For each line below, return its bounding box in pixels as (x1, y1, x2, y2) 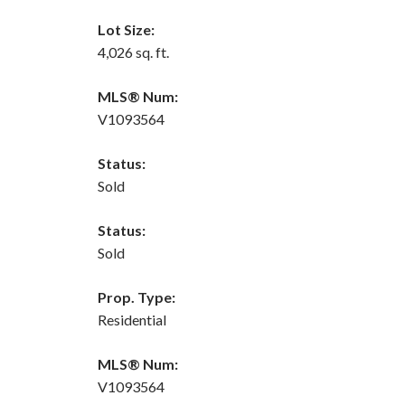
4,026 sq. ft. (97, 42, 169, 61)
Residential (97, 310, 166, 328)
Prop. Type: (97, 287, 175, 306)
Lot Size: (97, 20, 155, 38)
